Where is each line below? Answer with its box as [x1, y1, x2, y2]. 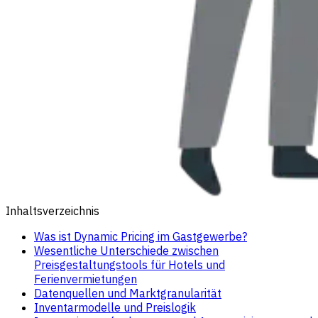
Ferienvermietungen [34, 271, 137, 286]
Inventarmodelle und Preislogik [34, 300, 196, 314]
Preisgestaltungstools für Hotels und [34, 257, 225, 272]
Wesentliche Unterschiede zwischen [34, 243, 219, 258]
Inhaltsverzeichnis [6, 203, 99, 218]
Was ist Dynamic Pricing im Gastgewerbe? [34, 229, 247, 243]
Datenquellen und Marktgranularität [34, 285, 221, 300]
